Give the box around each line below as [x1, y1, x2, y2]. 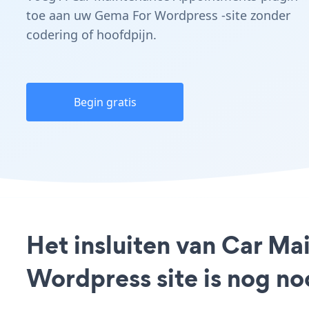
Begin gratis [73, 94, 137, 110]
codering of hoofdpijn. [26, 26, 157, 43]
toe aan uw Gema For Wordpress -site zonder [26, 7, 290, 23]
